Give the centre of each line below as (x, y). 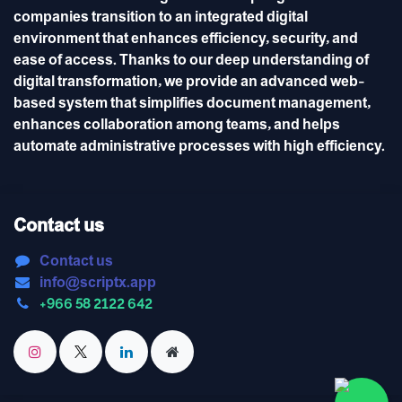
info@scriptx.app (97, 284)
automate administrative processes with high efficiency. (199, 147)
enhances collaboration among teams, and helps (177, 126)
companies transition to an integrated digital (161, 18)
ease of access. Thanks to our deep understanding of (191, 61)
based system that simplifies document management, (192, 104)
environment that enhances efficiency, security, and (186, 39)
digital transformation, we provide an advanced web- (189, 83)
